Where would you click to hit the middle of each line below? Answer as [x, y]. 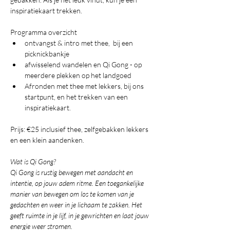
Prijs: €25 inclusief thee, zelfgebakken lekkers [80, 129]
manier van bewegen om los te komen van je [73, 194]
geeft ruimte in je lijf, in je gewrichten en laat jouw [80, 215]
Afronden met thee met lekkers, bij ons [85, 86]
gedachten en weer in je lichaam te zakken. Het [77, 205]
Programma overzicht [44, 32]
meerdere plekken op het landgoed [78, 75]
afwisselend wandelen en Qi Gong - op [84, 64]
